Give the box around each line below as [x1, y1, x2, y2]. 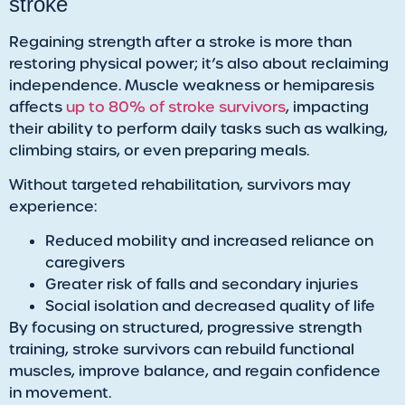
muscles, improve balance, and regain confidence [9, 362, 381, 381]
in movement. [9, 383, 111, 403]
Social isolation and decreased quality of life [45, 297, 375, 316]
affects [9, 97, 66, 117]
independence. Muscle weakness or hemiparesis [9, 75, 374, 95]
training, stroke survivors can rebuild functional [9, 340, 354, 360]
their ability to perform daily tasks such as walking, [9, 118, 388, 138]
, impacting [286, 97, 369, 117]
